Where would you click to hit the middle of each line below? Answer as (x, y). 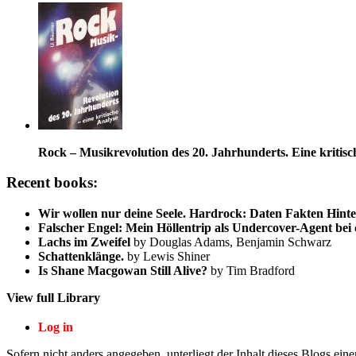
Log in (56, 327)
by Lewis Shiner (167, 257)
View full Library (53, 298)
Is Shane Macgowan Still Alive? (123, 271)
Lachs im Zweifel (84, 242)
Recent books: (52, 183)
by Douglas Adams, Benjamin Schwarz (231, 242)
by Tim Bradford (251, 271)
